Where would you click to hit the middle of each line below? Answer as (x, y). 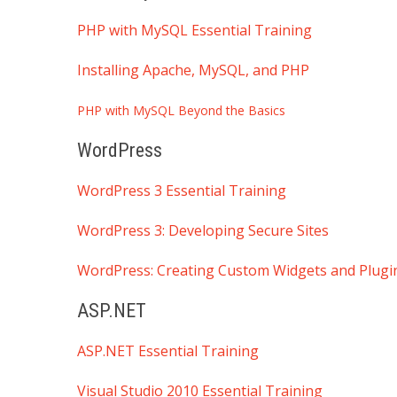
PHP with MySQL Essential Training (195, 30)
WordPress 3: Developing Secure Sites (203, 230)
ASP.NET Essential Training (168, 350)
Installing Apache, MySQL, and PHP (193, 70)
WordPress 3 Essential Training (182, 190)
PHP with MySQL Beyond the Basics (181, 110)
